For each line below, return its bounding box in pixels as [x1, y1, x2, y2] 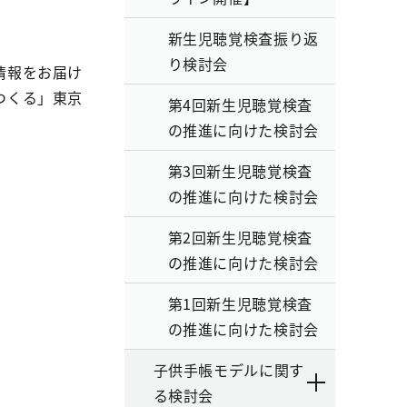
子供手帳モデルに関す [153, 359, 304, 381]
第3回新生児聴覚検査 [167, 160, 313, 182]
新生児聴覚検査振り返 [167, 27, 319, 49]
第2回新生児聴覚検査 [167, 226, 313, 248]
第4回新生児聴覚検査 [167, 94, 313, 115]
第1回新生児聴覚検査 [167, 293, 313, 314]
